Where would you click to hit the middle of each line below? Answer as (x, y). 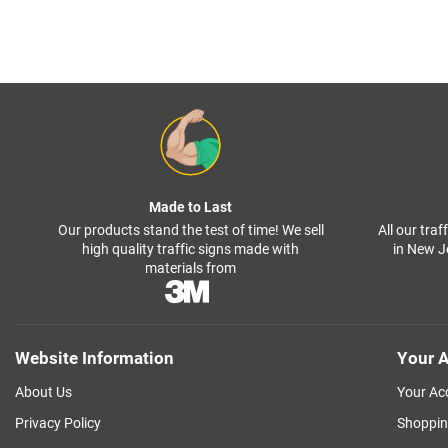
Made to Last (190, 207)
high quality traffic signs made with (190, 249)
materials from (190, 268)
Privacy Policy (58, 423)
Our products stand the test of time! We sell (190, 230)
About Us (43, 392)
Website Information (94, 358)
